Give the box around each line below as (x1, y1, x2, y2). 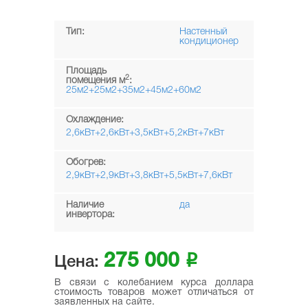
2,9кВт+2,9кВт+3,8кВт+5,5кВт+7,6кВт (66, 170, 232, 180)
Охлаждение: (66, 115, 124, 124)
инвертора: (66, 210, 115, 219)
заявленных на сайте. (54, 297, 155, 307)
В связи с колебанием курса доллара (54, 278, 254, 287)
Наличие (66, 200, 104, 210)
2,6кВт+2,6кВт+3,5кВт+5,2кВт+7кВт (66, 128, 224, 137)
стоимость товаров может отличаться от (54, 287, 254, 297)
